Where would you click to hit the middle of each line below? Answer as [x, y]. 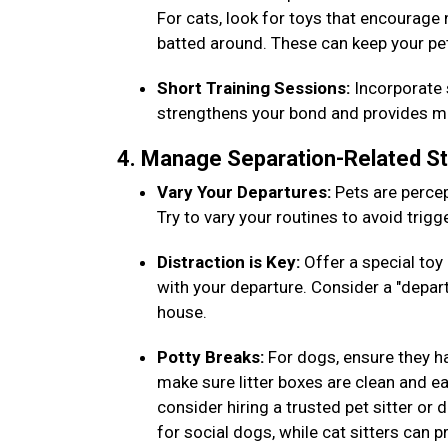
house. [184, 312]
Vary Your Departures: [244, 192]
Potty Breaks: [212, 357]
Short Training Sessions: [255, 88]
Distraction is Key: [228, 262]
